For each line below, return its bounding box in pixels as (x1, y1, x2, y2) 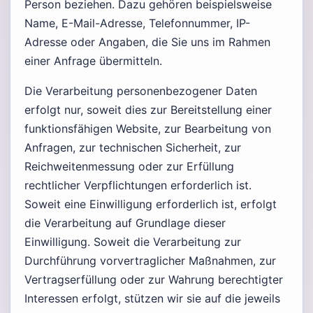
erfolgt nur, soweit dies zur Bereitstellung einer (24, 102, 272, 117)
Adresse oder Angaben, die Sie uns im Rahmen (24, 34, 270, 49)
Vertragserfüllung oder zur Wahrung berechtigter (24, 272, 283, 286)
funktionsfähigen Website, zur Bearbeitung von (24, 121, 271, 136)
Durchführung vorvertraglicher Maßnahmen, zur (24, 253, 276, 268)
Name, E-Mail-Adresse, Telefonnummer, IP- (24, 15, 250, 30)
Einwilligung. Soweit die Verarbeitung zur (24, 234, 241, 249)
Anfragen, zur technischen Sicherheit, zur (24, 140, 241, 154)
